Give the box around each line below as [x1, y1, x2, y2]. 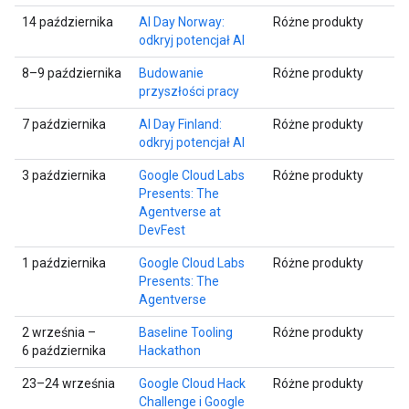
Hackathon [139, 342, 201, 358]
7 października [22, 116, 106, 131]
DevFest [139, 222, 185, 237]
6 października [22, 342, 106, 358]
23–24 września [22, 375, 115, 391]
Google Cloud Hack [139, 375, 246, 391]
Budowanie [139, 65, 204, 80]
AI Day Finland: [139, 116, 222, 131]
